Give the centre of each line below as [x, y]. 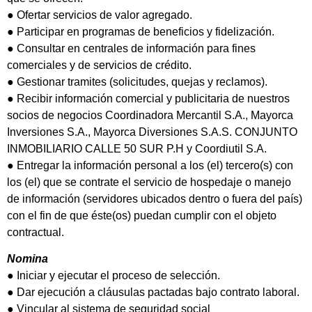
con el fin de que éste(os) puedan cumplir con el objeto [142, 215]
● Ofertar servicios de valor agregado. [100, 15]
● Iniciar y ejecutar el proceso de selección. [114, 276]
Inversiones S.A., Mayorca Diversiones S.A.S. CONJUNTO [152, 132]
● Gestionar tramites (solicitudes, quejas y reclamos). [137, 81]
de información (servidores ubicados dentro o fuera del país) [155, 198]
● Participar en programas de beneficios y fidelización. [141, 31]
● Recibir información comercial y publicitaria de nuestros [148, 98]
